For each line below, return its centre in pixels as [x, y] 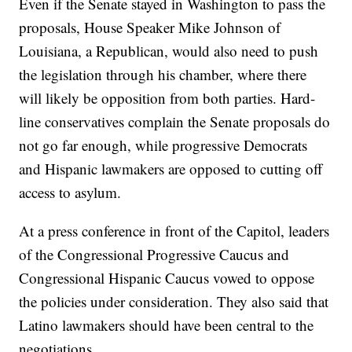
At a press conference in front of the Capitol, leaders [174, 231]
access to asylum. [70, 192]
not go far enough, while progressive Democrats [163, 145]
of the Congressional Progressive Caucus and [154, 255]
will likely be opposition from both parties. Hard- [167, 98]
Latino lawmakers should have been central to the [167, 325]
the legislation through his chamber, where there [163, 75]
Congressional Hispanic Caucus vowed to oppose [167, 278]
